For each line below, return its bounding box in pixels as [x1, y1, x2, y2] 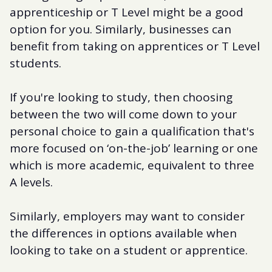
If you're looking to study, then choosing [10, 89, 233, 105]
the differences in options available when [10, 225, 237, 241]
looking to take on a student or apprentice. [10, 242, 248, 258]
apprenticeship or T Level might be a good [10, 4, 243, 20]
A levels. [10, 174, 53, 190]
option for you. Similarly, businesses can [10, 21, 231, 37]
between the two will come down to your [10, 106, 237, 122]
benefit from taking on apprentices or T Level [10, 38, 260, 54]
